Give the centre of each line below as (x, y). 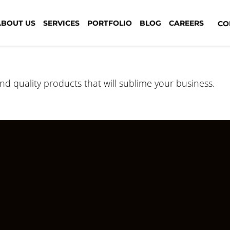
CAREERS (186, 23)
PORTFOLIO (110, 23)
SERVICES (61, 23)
